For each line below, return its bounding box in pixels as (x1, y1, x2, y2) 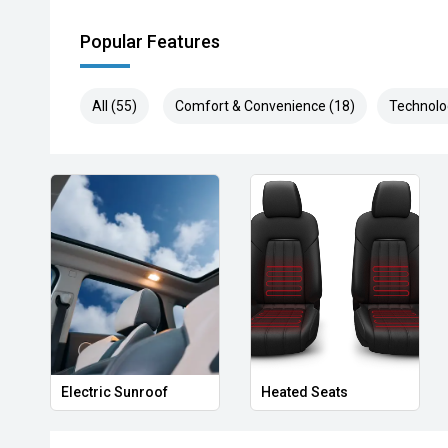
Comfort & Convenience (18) (175, 98, 355, 114)
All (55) (92, 98, 137, 114)
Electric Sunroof (61, 384, 168, 400)
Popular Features (80, 31, 220, 52)
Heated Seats (260, 384, 348, 400)
